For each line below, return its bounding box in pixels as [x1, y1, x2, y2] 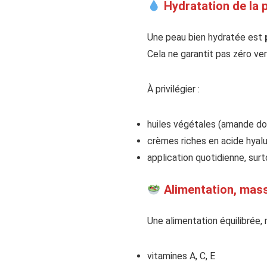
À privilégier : [147, 83, 200, 95]
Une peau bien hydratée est [147, 32, 265, 44]
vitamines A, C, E [147, 250, 215, 262]
